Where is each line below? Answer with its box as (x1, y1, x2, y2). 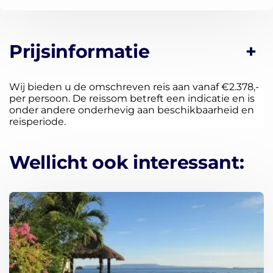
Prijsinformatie (9, 40, 150, 63)
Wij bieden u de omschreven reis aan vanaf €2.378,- (9, 81, 259, 93)
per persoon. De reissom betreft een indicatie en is (9, 93, 255, 105)
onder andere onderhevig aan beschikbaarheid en (9, 104, 254, 116)
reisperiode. (9, 116, 66, 128)
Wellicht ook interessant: (9, 151, 244, 174)
